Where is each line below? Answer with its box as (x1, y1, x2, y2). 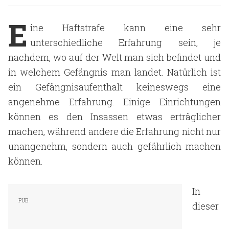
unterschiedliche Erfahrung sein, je (30, 36, 221, 49)
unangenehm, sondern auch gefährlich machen (8, 140, 221, 152)
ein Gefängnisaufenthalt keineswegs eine (8, 81, 221, 93)
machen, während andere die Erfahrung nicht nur (8, 125, 221, 138)
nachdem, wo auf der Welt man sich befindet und (8, 51, 221, 63)
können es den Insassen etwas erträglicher (8, 110, 221, 123)
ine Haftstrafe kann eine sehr (30, 21, 221, 34)
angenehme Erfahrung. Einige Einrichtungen (8, 96, 221, 108)
